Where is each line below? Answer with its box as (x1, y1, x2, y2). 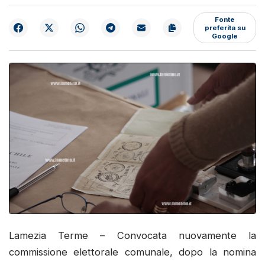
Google (212, 31, 238, 40)
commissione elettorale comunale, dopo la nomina (9, 245, 256, 258)
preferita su (204, 23, 245, 32)
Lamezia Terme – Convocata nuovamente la (9, 229, 256, 241)
